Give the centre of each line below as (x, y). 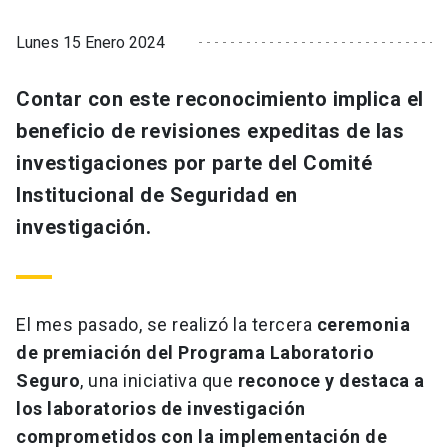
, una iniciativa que (159, 381)
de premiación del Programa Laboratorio (195, 353)
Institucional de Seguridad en (157, 195)
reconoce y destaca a (331, 381)
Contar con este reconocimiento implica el (220, 99)
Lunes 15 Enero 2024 (90, 42)
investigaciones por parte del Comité (194, 163)
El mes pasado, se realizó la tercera (166, 325)
